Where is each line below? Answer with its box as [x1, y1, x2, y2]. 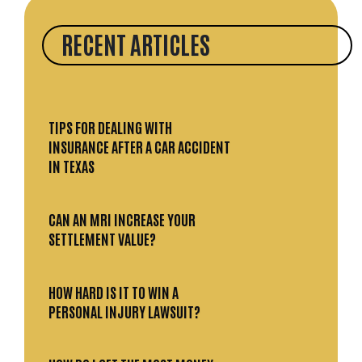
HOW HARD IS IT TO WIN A [48, 282, 179, 302]
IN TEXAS [48, 156, 95, 176]
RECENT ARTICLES [61, 27, 210, 60]
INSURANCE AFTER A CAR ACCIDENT [48, 137, 230, 157]
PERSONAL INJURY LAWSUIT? [48, 301, 200, 322]
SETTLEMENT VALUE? [48, 229, 156, 249]
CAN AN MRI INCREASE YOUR [48, 209, 196, 229]
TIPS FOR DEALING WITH [48, 117, 172, 137]
